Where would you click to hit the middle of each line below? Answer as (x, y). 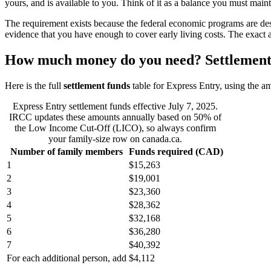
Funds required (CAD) (176, 152)
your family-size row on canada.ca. (115, 139)
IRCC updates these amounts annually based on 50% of (115, 117)
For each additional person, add (67, 258)
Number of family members (67, 152)
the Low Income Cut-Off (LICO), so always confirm (115, 128)
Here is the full (34, 86)
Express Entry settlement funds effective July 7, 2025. (115, 106)
